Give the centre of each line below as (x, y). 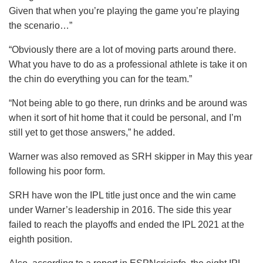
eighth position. (41, 239)
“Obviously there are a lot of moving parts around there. (122, 49)
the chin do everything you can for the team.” (100, 79)
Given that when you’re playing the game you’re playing (124, 11)
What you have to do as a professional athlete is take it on (128, 64)
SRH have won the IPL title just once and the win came (122, 195)
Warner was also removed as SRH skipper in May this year (131, 156)
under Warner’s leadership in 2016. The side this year (120, 210)
